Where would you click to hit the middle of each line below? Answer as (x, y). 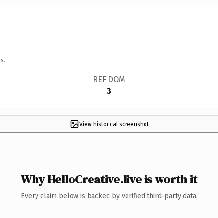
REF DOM (109, 79)
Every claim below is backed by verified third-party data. (109, 196)
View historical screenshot (114, 124)
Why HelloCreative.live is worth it (109, 179)
